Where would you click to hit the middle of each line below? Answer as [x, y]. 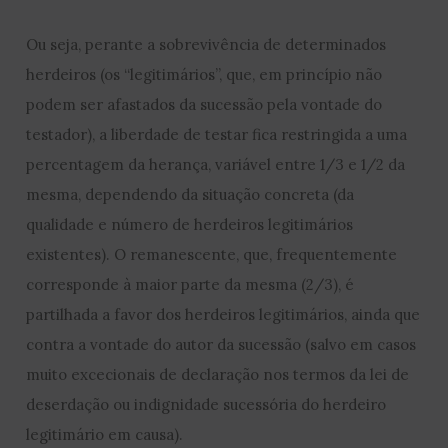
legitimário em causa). [105, 434]
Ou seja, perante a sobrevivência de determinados [206, 44]
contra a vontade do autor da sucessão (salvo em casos [221, 344]
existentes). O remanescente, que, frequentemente [212, 254]
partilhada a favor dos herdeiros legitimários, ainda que [223, 314]
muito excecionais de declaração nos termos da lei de [218, 374]
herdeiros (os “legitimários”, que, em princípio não [204, 74]
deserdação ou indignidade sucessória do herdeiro [206, 404]
